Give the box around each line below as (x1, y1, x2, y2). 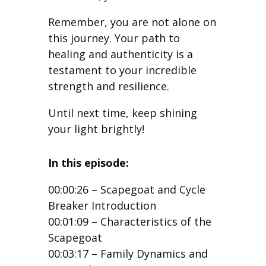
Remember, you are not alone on (47, 14, 216, 29)
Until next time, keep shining (47, 105, 197, 120)
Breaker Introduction (47, 198, 156, 213)
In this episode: (47, 155, 129, 170)
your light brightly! (47, 121, 144, 136)
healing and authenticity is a (47, 46, 193, 61)
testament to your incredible (47, 62, 197, 77)
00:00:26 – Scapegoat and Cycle (47, 182, 205, 197)
